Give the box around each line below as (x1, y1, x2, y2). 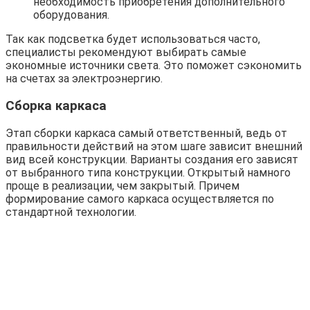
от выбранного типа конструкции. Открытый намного (6, 165, 291, 179)
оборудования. (33, 8, 109, 22)
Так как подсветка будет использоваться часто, (6, 33, 260, 46)
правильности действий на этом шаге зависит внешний (6, 139, 302, 153)
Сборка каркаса (6, 98, 107, 113)
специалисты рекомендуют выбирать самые (6, 46, 246, 60)
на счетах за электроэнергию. (6, 72, 163, 86)
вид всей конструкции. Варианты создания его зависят (6, 152, 298, 166)
